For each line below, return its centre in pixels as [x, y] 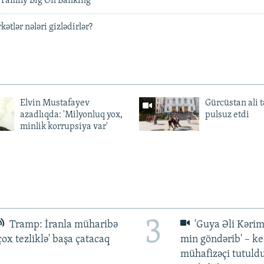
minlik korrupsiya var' [64, 127]
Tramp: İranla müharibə [63, 225]
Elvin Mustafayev [55, 103]
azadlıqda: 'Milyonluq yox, [71, 115]
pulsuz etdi [227, 115]
